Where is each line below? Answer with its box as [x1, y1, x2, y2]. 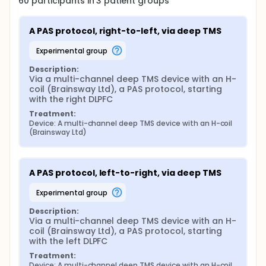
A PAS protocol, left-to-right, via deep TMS [29, 167, 221, 179]
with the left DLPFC [29, 235, 108, 247]
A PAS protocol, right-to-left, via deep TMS [29, 25, 221, 37]
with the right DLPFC [29, 93, 113, 105]
